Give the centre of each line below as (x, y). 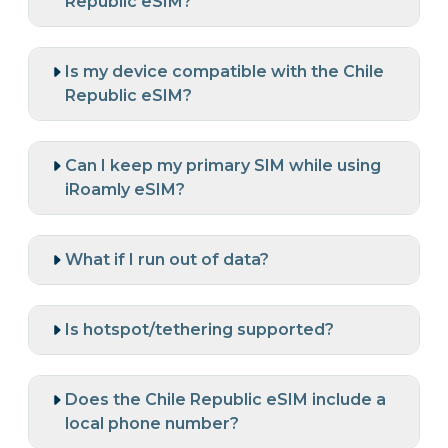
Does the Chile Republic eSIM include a (225, 400)
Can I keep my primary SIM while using (223, 166)
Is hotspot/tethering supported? (199, 330)
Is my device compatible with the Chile (224, 72)
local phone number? (152, 424)
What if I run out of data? (167, 260)
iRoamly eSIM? (125, 190)
